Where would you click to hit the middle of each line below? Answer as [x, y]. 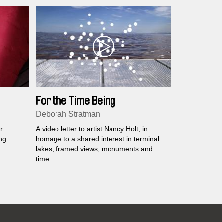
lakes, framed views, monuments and [94, 149]
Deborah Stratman [68, 114]
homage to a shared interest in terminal [97, 139]
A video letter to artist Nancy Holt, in [91, 129]
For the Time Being [75, 101]
